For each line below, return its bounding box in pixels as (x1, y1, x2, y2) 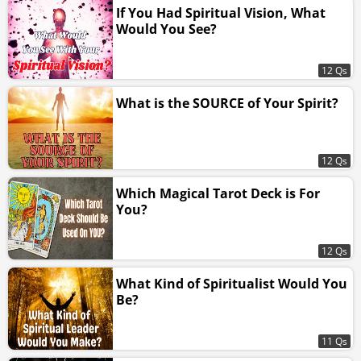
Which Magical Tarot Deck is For (116, 184, 320, 202)
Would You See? (116, 19, 217, 38)
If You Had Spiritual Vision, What (116, 3, 326, 22)
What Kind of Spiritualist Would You (116, 274, 347, 293)
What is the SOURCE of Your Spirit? (116, 93, 338, 112)
